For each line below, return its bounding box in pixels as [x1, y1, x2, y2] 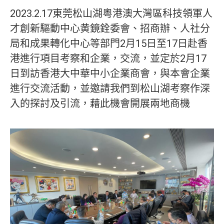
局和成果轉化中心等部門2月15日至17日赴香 [10, 37, 207, 49]
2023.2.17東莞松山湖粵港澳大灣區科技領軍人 [10, 7, 212, 19]
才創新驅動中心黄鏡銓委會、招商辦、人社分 [10, 22, 210, 34]
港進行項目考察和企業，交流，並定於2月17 [10, 52, 206, 64]
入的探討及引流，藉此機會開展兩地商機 [10, 97, 190, 109]
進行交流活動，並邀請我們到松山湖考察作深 [10, 82, 210, 94]
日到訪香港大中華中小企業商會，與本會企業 [10, 67, 210, 79]
